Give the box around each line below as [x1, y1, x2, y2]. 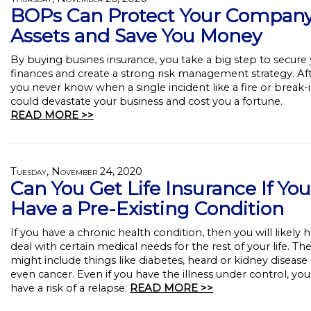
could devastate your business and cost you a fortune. [10, 95, 283, 108]
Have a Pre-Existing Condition [10, 197, 284, 220]
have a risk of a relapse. [10, 282, 130, 294]
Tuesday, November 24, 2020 [10, 165, 142, 178]
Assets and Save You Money [10, 24, 262, 47]
